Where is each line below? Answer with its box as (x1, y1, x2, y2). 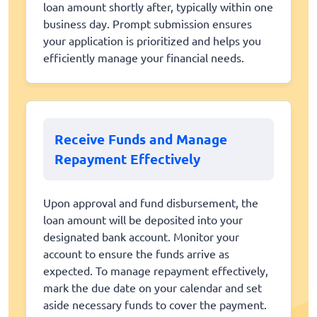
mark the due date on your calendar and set (43, 280, 262, 295)
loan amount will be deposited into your (43, 212, 243, 227)
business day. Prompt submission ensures (43, 16, 252, 31)
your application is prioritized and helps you (43, 33, 261, 48)
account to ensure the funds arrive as (43, 246, 229, 261)
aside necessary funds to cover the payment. (43, 297, 267, 312)
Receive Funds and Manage (54, 130, 227, 149)
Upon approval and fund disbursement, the (43, 195, 258, 210)
